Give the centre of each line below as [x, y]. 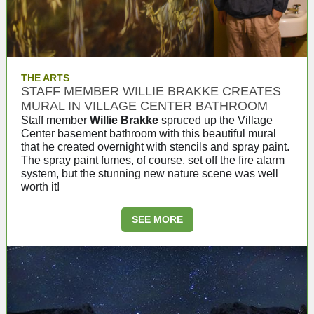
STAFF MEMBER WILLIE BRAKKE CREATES [151, 91]
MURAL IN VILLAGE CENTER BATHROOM [144, 106]
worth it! [40, 187]
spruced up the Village [217, 120]
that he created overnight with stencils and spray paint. [155, 147]
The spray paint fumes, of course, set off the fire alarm [153, 160]
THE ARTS [45, 78]
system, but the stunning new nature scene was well [150, 173]
